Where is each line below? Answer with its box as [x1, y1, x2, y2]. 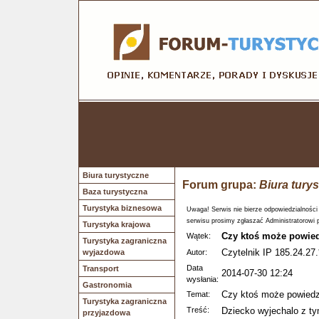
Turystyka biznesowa [83, 204, 162, 212]
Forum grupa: [182, 179, 259, 191]
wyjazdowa [83, 248, 125, 256]
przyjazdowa [83, 308, 130, 317]
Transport [83, 264, 119, 273]
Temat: [187, 290, 210, 298]
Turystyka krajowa [83, 220, 150, 229]
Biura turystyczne [83, 171, 149, 179]
